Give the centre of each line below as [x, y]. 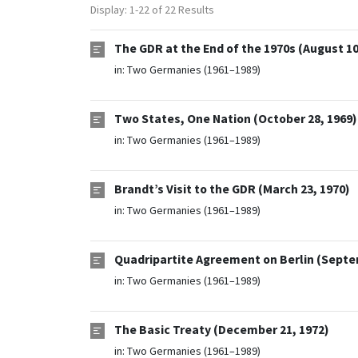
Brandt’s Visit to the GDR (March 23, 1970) [232, 189]
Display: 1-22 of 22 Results [152, 10]
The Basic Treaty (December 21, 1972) [221, 330]
